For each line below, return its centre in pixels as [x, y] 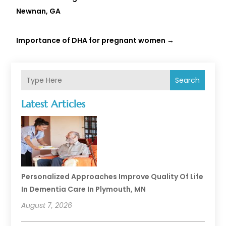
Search [187, 80]
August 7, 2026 [47, 206]
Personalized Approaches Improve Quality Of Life [112, 177]
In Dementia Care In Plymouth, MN [84, 189]
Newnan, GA [39, 11]
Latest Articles [53, 104]
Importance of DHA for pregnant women [91, 41]
